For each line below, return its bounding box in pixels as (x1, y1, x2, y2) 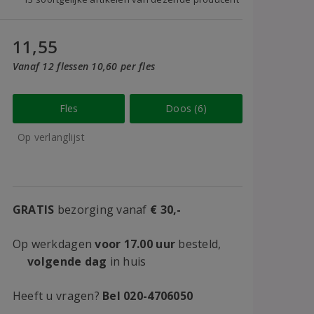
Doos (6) (165, 102, 207, 115)
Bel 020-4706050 (102, 288, 193, 303)
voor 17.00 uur (95, 236, 176, 252)
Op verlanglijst (17, 130, 85, 144)
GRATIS (12, 202, 55, 217)
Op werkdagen (12, 236, 95, 252)
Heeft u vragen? (12, 288, 103, 303)
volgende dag (12, 254, 107, 269)
